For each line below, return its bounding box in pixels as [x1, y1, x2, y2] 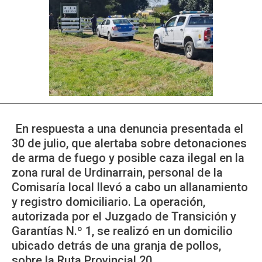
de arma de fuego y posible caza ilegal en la [12, 151, 244, 165]
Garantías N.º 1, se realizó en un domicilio [12, 224, 233, 238]
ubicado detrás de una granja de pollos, [12, 239, 221, 253]
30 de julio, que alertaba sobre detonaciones [12, 136, 247, 150]
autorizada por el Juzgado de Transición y [12, 209, 236, 223]
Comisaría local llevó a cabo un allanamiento [12, 180, 248, 194]
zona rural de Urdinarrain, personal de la [12, 166, 223, 180]
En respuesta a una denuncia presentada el [16, 122, 243, 136]
